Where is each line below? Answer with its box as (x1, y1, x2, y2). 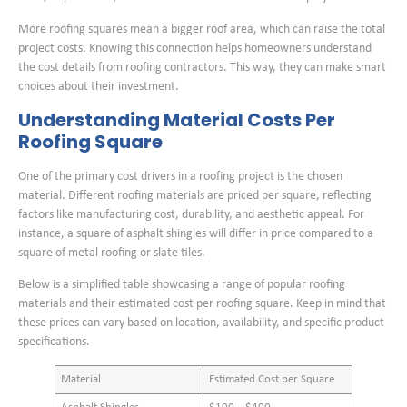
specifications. (18, 335, 90, 350)
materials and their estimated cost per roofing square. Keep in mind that (18, 297, 386, 312)
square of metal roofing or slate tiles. (18, 246, 205, 260)
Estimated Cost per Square (209, 373, 335, 385)
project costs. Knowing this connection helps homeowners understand (18, 41, 372, 55)
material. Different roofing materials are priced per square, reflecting (18, 189, 372, 203)
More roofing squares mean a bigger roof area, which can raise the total (18, 22, 385, 36)
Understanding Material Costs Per (18, 107, 335, 133)
